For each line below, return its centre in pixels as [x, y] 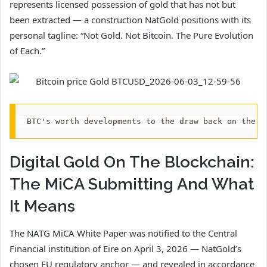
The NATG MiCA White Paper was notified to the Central [123, 233]
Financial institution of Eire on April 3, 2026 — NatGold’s [125, 248]
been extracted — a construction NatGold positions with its [130, 20]
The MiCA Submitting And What [132, 184]
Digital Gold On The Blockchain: [132, 162]
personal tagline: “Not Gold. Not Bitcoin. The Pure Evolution [131, 35]
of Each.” [27, 51]
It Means [42, 206]
